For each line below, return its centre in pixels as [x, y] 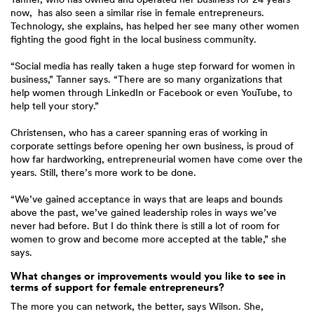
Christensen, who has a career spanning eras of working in [139, 132]
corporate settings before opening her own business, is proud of [152, 146]
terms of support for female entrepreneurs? [117, 287]
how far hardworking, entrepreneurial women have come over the [157, 159]
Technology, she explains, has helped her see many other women [155, 26]
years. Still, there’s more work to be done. [103, 172]
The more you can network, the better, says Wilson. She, [137, 306]
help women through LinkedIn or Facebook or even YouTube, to [151, 93]
